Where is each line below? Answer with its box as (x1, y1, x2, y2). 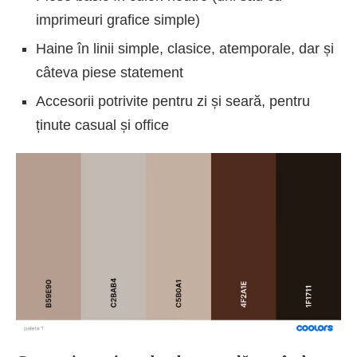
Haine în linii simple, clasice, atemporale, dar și (36, 41, 334, 57)
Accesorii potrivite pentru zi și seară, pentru (36, 93, 310, 110)
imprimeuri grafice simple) (36, 12, 200, 29)
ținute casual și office (36, 117, 169, 134)
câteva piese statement (36, 65, 183, 81)
